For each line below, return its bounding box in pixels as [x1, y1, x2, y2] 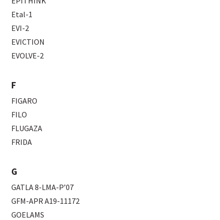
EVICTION [11, 36, 45, 47]
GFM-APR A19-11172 [11, 195, 80, 206]
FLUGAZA [11, 123, 43, 133]
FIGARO [11, 95, 38, 106]
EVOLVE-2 [11, 50, 44, 60]
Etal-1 [11, 9, 33, 19]
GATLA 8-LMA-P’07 [11, 182, 74, 192]
